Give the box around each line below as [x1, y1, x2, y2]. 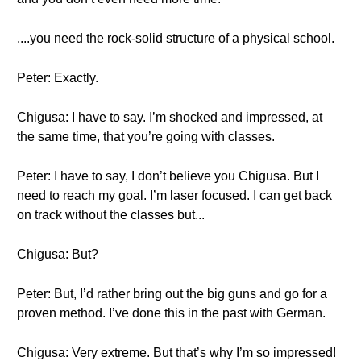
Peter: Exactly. [17, 71, 98, 85]
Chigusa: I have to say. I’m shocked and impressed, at [17, 110, 322, 124]
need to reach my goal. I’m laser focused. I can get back [17, 189, 332, 202]
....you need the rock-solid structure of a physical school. [17, 31, 334, 45]
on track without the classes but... [17, 208, 205, 222]
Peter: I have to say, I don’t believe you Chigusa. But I [17, 169, 319, 183]
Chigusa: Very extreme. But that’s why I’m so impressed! [17, 346, 336, 359]
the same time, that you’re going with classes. [17, 130, 275, 143]
